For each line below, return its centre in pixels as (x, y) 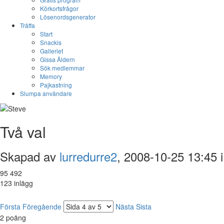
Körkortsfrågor (59, 8)
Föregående (42, 207)
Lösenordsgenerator (68, 17)
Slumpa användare (46, 93)
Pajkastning (56, 85)
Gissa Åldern (57, 59)
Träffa (27, 25)
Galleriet (51, 51)
